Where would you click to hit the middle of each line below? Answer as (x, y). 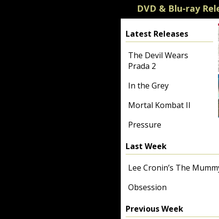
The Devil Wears (158, 55)
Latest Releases (157, 34)
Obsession (147, 187)
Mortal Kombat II (159, 105)
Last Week (146, 146)
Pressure (145, 125)
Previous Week (154, 209)
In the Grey (148, 86)
